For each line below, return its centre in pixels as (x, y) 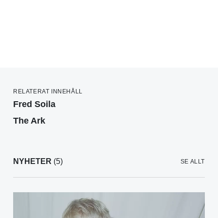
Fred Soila (34, 104)
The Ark (29, 121)
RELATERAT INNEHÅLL (48, 92)
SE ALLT (192, 162)
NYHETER (32, 162)
